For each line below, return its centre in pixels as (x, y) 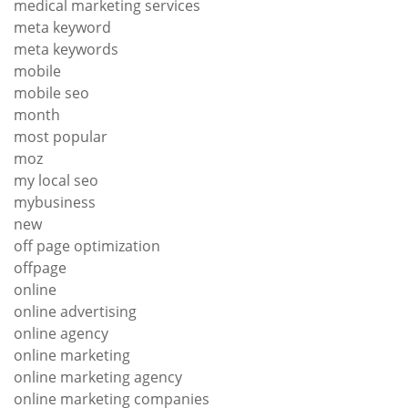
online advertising (75, 311)
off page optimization (87, 245)
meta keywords (66, 49)
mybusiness (55, 202)
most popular (61, 136)
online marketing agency (98, 377)
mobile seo (51, 92)
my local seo (56, 180)
